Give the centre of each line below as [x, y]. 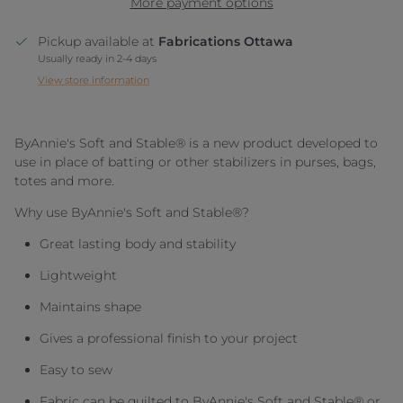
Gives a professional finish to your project [169, 338]
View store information [94, 80]
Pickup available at [98, 41]
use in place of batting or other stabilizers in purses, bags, [195, 161]
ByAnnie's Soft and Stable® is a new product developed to [196, 143]
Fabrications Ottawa [226, 41]
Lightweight [78, 275]
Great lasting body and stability [138, 243]
